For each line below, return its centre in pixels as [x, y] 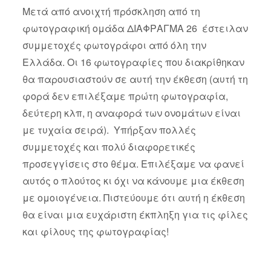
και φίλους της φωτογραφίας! [95, 231]
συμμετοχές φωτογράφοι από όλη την [114, 45]
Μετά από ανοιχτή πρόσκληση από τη [111, 11]
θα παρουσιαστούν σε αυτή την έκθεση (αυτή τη [135, 79]
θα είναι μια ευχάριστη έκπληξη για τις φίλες [135, 214]
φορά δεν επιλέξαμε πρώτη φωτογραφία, [125, 96]
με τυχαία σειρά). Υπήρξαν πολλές [109, 129]
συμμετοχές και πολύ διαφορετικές [109, 146]
